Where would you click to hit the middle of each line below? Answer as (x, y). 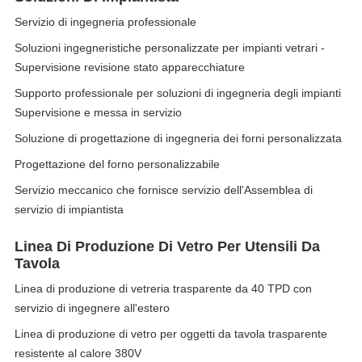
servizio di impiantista (69, 209)
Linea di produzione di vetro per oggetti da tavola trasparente (171, 334)
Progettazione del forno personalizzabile (117, 164)
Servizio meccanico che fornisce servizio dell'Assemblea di (164, 190)
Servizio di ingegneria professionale (105, 22)
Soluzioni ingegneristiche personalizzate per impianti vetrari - (170, 48)
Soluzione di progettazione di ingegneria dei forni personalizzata (178, 138)
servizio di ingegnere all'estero (92, 308)
